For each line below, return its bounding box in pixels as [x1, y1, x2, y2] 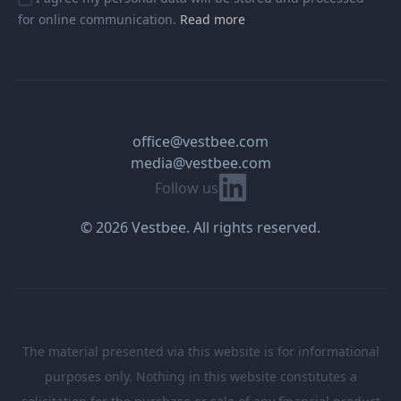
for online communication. [18, 11, 180, 29]
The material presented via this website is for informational [21, 343, 380, 361]
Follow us [154, 178, 218, 199]
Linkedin [217, 174, 275, 194]
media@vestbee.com [130, 153, 271, 174]
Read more [180, 11, 245, 29]
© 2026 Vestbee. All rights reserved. [81, 218, 320, 238]
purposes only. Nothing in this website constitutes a [44, 368, 357, 386]
